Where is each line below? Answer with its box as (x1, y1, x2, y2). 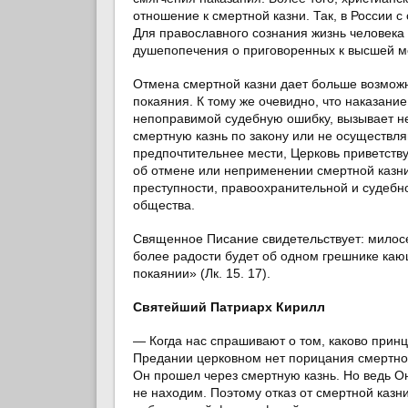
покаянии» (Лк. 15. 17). (132, 265, 270, 280)
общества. (132, 197, 195, 212)
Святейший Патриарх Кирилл (132, 299, 325, 314)
